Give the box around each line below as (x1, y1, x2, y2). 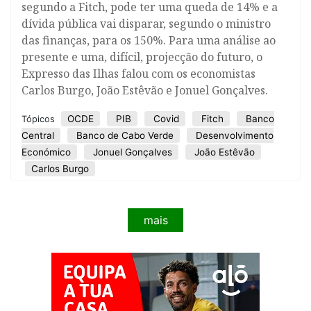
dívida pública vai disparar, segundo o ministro (22, 15, 271, 31)
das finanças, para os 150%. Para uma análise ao (22, 32, 276, 48)
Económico (22, 146, 71, 158)
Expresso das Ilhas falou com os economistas (22, 65, 255, 81)
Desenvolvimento (193, 129, 274, 141)
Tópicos (22, 113, 58, 124)
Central (22, 129, 54, 141)
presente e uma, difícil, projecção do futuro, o (22, 49, 262, 65)
